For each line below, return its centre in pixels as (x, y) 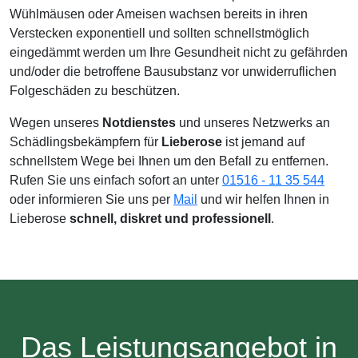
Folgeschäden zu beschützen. (95, 91)
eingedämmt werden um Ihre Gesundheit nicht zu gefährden (179, 52)
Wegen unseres (56, 123)
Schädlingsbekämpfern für (86, 142)
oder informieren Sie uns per (91, 199)
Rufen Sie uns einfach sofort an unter (116, 180)
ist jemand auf (263, 142)
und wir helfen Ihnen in (263, 199)
